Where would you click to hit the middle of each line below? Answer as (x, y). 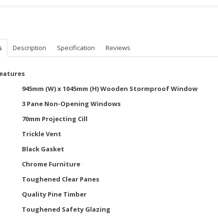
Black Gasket (43, 149)
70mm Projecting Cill (55, 119)
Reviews (118, 48)
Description (29, 48)
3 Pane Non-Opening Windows (71, 104)
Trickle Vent (42, 134)
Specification (76, 48)
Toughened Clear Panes (61, 179)
